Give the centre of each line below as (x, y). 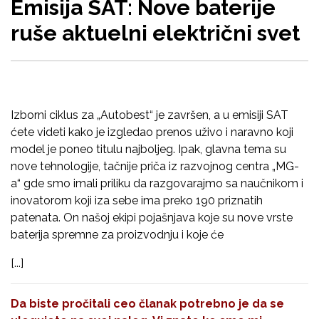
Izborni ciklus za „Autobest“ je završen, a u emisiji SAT (150, 115)
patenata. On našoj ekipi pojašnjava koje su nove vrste (152, 218)
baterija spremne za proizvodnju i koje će (117, 235)
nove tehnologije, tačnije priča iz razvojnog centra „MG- (155, 167)
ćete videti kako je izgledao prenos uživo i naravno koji (152, 132)
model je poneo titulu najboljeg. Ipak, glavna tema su (148, 150)
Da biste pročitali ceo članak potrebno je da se (147, 304)
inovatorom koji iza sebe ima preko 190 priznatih (137, 201)
